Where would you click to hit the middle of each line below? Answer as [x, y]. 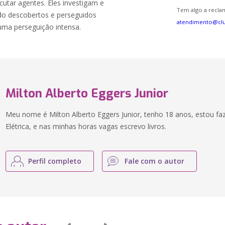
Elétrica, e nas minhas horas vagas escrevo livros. [86, 126]
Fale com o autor [155, 161]
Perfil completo [55, 161]
